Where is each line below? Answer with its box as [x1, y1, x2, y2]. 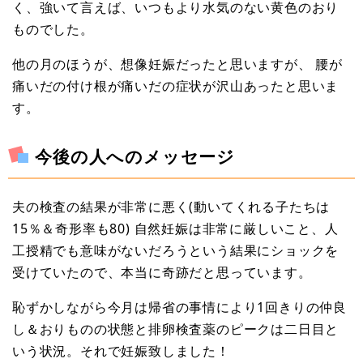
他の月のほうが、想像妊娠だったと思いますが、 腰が [12, 54, 343, 73]
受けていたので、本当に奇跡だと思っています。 [12, 263, 312, 282]
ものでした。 [12, 19, 94, 38]
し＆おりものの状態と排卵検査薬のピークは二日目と [12, 320, 340, 339]
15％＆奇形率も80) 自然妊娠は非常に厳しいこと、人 [12, 220, 339, 238]
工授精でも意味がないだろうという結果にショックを [12, 241, 340, 260]
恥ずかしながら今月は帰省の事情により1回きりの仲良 [12, 298, 347, 317]
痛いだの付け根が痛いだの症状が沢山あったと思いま [12, 76, 340, 95]
